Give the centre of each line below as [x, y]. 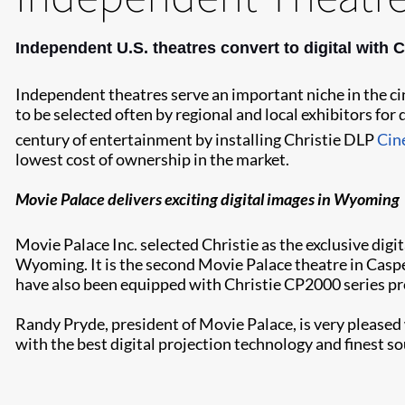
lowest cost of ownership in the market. [152, 159]
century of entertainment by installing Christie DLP [195, 139]
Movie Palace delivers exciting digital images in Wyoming [207, 199]
